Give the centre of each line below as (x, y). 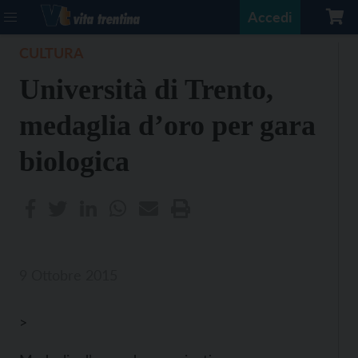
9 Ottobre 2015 (68, 275)
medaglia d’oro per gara (167, 125)
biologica (74, 161)
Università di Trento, (146, 89)
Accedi (270, 17)
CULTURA (52, 53)
